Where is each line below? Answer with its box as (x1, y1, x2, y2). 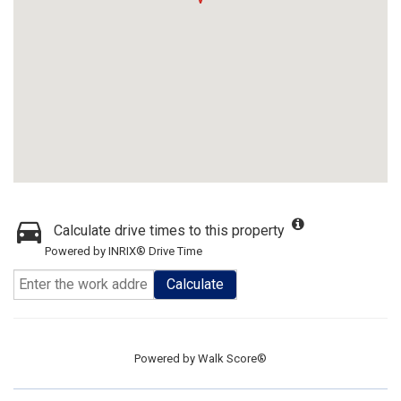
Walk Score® (198, 352, 267, 365)
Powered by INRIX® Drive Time (45, 244, 202, 258)
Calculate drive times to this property (54, 222, 285, 239)
